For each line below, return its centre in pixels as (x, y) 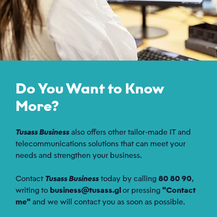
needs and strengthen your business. (79, 155)
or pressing (142, 190)
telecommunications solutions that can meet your (101, 144)
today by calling (129, 178)
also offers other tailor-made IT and (130, 132)
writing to (33, 190)
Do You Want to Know (90, 88)
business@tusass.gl (85, 190)
